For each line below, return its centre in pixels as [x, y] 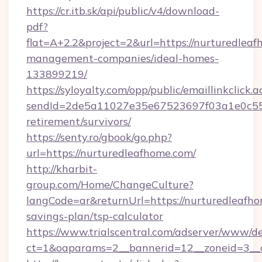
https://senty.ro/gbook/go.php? [99, 137]
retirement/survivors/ [79, 121]
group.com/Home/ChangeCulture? [110, 185]
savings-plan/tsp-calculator [95, 216]
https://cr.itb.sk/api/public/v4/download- [123, 11]
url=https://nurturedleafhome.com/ [111, 153]
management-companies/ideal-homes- [123, 58]
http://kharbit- [62, 169]
